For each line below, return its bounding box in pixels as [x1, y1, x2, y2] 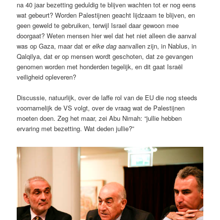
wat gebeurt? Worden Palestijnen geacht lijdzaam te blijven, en [17, 10, 195, 20]
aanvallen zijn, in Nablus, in [116, 41, 197, 51]
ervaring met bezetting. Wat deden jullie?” [17, 124, 135, 134]
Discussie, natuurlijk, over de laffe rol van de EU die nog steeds [17, 93, 198, 103]
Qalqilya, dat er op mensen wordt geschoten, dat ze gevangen [17, 52, 193, 61]
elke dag [92, 41, 117, 51]
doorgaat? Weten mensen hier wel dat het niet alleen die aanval [17, 31, 197, 41]
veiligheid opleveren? [17, 72, 77, 82]
